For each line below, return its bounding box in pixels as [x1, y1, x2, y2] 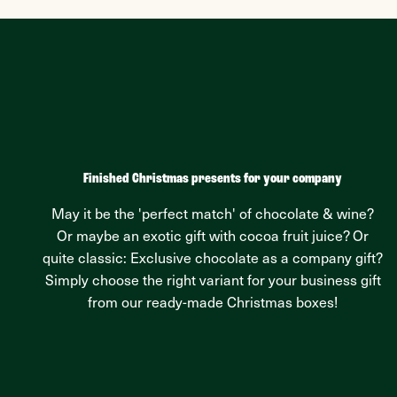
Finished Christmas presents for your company [83, 172, 342, 187]
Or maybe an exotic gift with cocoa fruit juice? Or [57, 230, 369, 245]
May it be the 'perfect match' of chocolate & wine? [51, 208, 374, 223]
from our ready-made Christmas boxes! [88, 297, 338, 312]
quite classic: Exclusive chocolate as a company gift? [43, 253, 383, 268]
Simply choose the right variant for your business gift [44, 275, 381, 290]
